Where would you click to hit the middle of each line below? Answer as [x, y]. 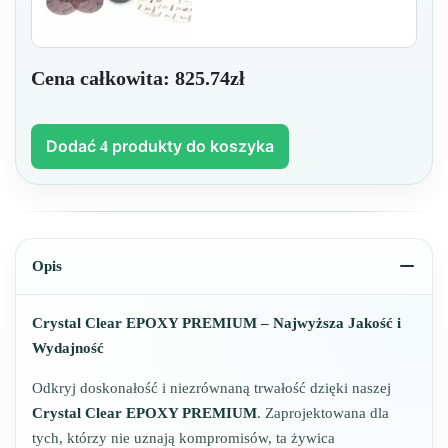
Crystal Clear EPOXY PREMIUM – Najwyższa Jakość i [216, 323]
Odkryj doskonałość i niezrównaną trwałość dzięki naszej [211, 388]
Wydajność [68, 348]
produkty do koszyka [191, 146]
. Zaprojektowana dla [323, 413]
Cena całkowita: [103, 78]
